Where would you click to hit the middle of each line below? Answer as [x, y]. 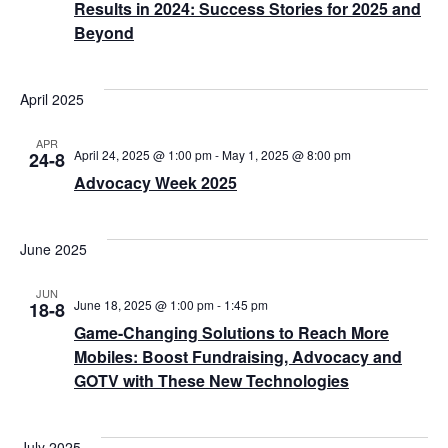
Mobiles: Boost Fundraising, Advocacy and [238, 356]
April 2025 [52, 98]
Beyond [104, 32]
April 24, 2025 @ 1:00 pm [143, 154]
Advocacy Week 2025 [155, 182]
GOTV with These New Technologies [211, 380]
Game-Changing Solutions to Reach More [231, 332]
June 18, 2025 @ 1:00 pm [144, 304]
